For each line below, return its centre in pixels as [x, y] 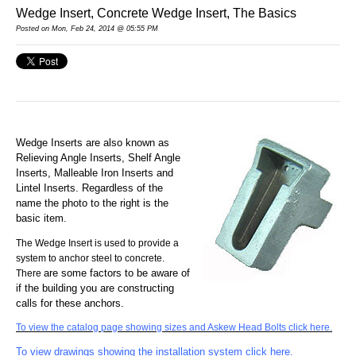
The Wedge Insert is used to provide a [97, 242]
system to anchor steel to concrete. [90, 257]
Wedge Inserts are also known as [93, 142]
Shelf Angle [154, 157]
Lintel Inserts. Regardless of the [89, 188]
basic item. [41, 218]
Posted [27, 28]
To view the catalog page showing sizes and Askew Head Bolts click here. [174, 327]
